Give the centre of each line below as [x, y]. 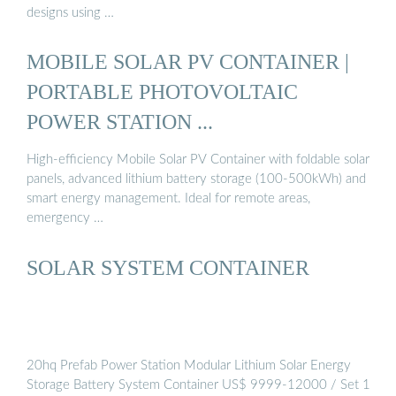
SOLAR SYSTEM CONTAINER [168, 267]
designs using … [70, 12]
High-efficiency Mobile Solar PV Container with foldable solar [198, 160]
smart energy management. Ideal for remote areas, [168, 199]
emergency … [65, 218]
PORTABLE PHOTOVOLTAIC [162, 91]
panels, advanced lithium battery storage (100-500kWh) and [196, 179]
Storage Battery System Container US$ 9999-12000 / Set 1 [198, 385]
